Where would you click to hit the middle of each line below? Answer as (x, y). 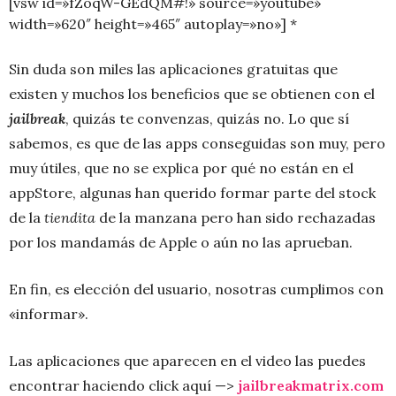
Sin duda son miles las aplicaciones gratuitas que (173, 69)
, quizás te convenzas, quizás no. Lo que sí (207, 118)
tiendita (70, 217)
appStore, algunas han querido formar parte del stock (192, 192)
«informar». (49, 313)
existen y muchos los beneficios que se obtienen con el (192, 93)
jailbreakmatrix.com (311, 385)
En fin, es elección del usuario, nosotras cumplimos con (196, 289)
